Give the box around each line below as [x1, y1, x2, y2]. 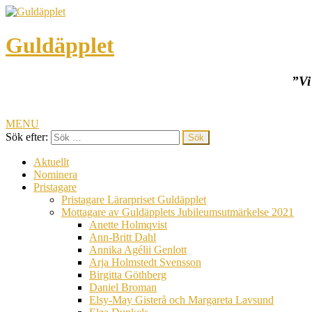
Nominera [33, 168, 77, 180]
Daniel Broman [89, 281, 157, 293]
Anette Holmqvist [89, 218, 167, 231]
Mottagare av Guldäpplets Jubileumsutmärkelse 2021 [61, 205, 294, 218]
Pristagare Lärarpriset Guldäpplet [61, 193, 206, 205]
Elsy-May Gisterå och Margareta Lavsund [89, 293, 274, 306]
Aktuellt [33, 155, 69, 168]
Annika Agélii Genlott [89, 243, 187, 256]
